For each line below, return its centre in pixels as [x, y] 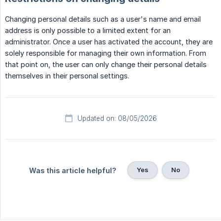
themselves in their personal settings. [67, 76]
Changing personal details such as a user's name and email [103, 19]
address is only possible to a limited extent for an [88, 31]
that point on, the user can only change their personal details [106, 65]
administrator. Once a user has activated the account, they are [109, 42]
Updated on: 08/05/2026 [117, 119]
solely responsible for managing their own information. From [106, 53]
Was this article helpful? [73, 171]
